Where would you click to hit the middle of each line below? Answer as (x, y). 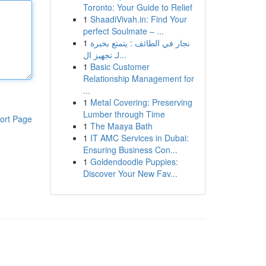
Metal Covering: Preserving (141, 102)
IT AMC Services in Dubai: (139, 138)
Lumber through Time (124, 114)
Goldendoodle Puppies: (134, 161)
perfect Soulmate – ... (123, 31)
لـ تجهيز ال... (123, 55)
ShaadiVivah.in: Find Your (138, 19)
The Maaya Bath (121, 126)
